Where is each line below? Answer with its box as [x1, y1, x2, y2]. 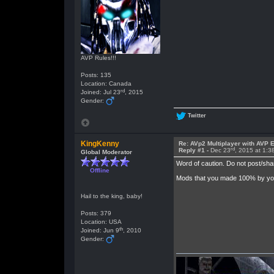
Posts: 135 [80, 72, 111, 78]
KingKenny [80, 139, 119, 148]
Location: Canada [80, 80, 131, 87]
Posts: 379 [80, 210, 111, 217]
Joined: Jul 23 [80, 89, 120, 95]
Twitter [187, 112, 206, 119]
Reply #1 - [178, 147, 210, 154]
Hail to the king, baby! [80, 193, 143, 199]
